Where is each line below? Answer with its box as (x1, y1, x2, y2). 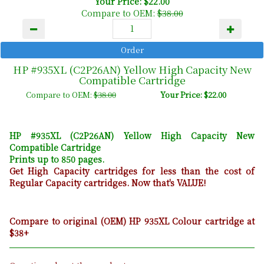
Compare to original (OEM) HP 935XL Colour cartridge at (9, 214, 255, 227)
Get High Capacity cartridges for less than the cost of (9, 164, 255, 177)
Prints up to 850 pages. (9, 153, 104, 165)
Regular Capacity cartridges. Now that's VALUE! (9, 176, 206, 189)
